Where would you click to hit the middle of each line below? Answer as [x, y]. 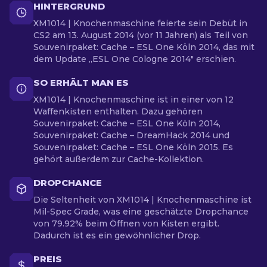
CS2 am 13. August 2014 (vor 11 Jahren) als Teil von [141, 35]
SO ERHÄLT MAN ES [81, 83]
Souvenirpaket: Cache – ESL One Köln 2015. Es [133, 147]
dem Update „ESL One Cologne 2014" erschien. [135, 59]
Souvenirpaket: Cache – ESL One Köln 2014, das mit [144, 47]
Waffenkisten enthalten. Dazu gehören [118, 111]
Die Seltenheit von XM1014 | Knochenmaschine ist [142, 200]
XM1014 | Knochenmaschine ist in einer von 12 [133, 100]
